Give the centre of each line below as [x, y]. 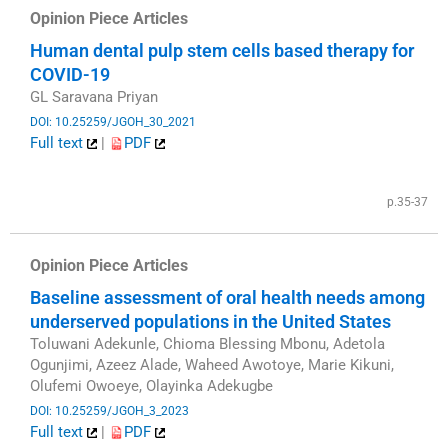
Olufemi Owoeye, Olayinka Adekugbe [151, 386]
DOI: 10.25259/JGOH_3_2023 [109, 410]
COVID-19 [70, 75]
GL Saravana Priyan [94, 97]
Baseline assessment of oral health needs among [227, 298]
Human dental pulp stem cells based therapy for [222, 51]
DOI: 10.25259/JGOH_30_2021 [113, 121]
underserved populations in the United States [210, 322]
